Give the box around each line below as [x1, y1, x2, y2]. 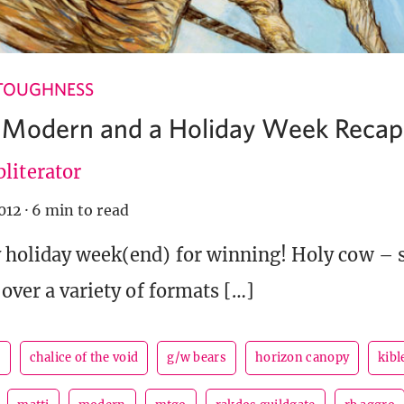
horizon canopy [254, 350, 350, 366]
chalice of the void [29, 350, 139, 366]
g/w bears [167, 350, 226, 366]
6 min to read [32, 201, 129, 220]
